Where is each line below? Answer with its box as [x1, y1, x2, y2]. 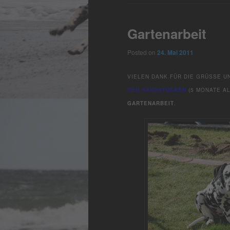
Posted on [127, 48, 157, 57]
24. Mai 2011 [157, 48, 194, 57]
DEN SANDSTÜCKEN [127, 86, 186, 93]
